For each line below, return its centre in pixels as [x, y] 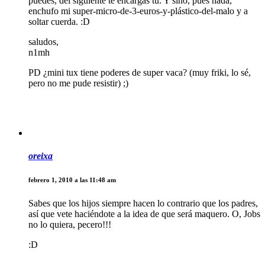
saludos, [43, 42]
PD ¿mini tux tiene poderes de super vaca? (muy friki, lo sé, [140, 73]
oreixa [41, 156]
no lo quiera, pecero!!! [70, 225]
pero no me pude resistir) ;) [78, 83]
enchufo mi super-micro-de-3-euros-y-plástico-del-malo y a [138, 11]
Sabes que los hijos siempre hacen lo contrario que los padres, [143, 203]
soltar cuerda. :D [59, 22]
